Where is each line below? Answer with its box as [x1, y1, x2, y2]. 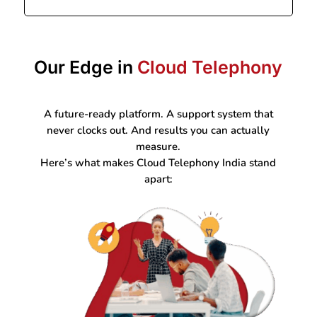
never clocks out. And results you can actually [47, 123, 270, 138]
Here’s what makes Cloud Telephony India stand [40, 156, 277, 171]
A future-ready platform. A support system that [43, 107, 273, 122]
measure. [136, 139, 181, 154]
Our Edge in [34, 57, 138, 79]
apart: [144, 172, 173, 187]
